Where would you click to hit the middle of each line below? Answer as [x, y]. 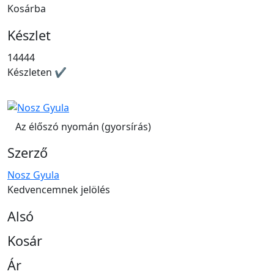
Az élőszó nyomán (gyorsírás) [83, 126]
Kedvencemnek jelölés [59, 189]
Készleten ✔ [37, 72]
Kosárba [27, 9]
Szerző [28, 152]
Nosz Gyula [33, 175]
